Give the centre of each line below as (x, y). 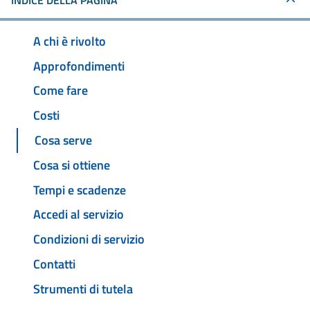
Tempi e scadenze (80, 190)
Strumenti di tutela (83, 289)
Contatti (54, 264)
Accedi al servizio (79, 215)
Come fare (61, 91)
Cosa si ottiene (72, 165)
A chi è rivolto (70, 41)
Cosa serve (63, 140)
